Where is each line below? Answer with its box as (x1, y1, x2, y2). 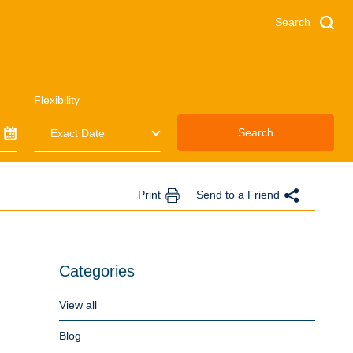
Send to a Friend (196, 188, 280, 201)
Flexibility (33, 94, 80, 106)
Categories (58, 262, 135, 280)
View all (58, 299, 97, 311)
